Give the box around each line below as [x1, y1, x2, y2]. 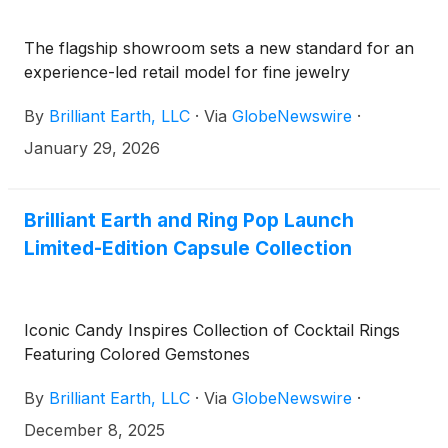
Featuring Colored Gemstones [24, 344, 250, 365]
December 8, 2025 [24, 420, 165, 441]
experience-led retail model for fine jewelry [24, 62, 350, 83]
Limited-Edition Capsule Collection [24, 236, 352, 261]
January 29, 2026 [24, 138, 160, 159]
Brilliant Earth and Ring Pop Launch [24, 208, 354, 233]
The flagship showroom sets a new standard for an [24, 38, 414, 59]
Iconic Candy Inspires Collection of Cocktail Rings [24, 320, 400, 341]
